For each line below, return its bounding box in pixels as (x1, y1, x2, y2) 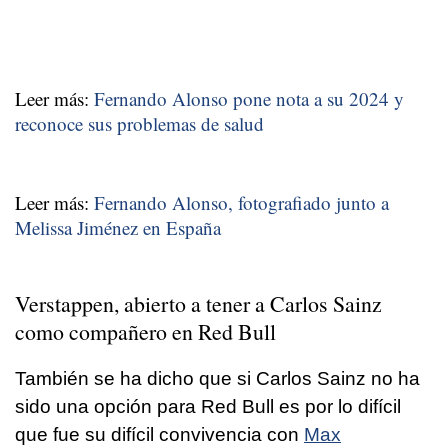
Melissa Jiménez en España (15, 214, 221, 240)
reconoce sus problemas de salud (15, 110, 264, 136)
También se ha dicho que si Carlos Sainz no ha (15, 367, 420, 389)
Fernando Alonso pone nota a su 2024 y (94, 85, 404, 111)
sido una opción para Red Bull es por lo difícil (15, 395, 401, 417)
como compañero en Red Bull (15, 316, 276, 346)
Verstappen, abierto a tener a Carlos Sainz (15, 288, 382, 318)
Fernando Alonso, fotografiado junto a (94, 189, 389, 215)
